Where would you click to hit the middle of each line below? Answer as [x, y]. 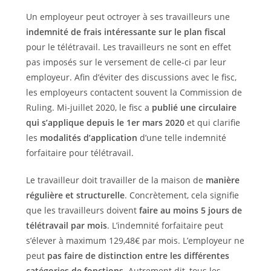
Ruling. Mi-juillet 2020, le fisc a [87, 107]
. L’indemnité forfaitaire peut [165, 225]
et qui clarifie [213, 122]
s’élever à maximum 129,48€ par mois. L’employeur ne [135, 240]
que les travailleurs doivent [82, 210]
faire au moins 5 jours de [190, 210]
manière [222, 180]
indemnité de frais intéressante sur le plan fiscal [126, 31]
